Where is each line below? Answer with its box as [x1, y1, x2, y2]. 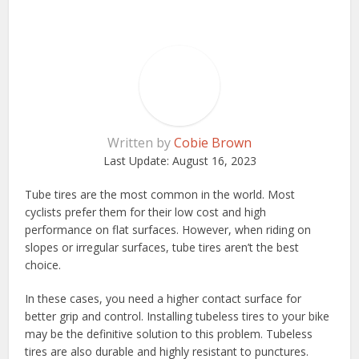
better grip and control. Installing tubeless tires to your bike [25, 308, 330, 324]
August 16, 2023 [168, 152, 256, 168]
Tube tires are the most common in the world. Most [25, 186, 296, 202]
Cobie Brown [174, 133, 252, 151]
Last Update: [103, 152, 169, 168]
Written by [107, 133, 174, 151]
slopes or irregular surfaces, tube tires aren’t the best [25, 239, 300, 255]
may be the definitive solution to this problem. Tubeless [25, 325, 313, 341]
